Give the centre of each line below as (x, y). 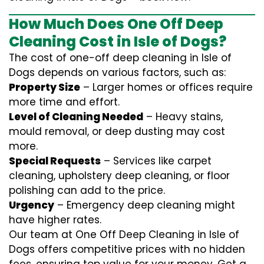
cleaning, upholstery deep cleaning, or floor (119, 176)
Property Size (44, 87)
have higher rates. (55, 220)
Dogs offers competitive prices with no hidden (127, 249)
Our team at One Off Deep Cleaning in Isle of (124, 235)
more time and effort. (64, 102)
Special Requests (55, 161)
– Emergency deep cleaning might (145, 205)
